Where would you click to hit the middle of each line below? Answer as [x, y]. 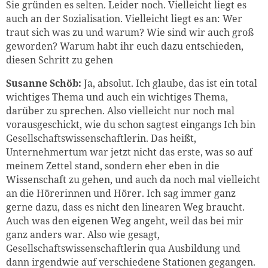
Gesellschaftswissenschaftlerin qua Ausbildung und [123, 248]
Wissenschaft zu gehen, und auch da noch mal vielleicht [133, 179]
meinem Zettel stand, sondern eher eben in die [113, 165]
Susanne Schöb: [44, 83]
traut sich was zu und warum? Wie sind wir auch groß [130, 32]
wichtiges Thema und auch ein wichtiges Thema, [117, 97]
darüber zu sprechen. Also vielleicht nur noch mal [120, 110]
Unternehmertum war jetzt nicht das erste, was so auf [129, 152]
